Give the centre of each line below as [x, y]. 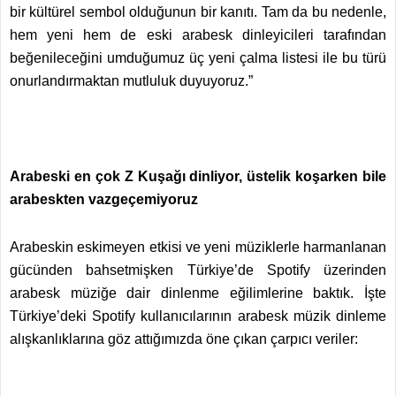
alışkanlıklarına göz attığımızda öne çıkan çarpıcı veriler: [187, 339]
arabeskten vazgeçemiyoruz [104, 199]
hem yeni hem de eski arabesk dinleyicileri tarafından [198, 35]
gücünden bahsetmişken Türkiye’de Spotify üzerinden [198, 270]
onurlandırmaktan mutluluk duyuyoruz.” [133, 81]
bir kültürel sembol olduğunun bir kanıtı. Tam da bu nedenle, [198, 12]
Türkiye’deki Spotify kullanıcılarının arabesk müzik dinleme [198, 316]
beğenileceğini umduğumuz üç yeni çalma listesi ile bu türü [198, 58]
